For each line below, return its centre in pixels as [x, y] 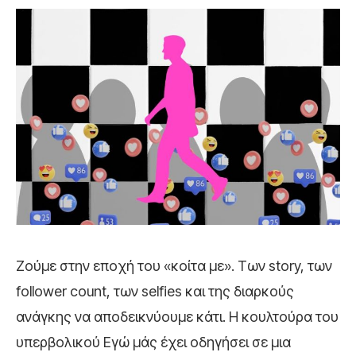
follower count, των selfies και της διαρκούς [155, 292]
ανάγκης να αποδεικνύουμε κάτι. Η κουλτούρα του [177, 317]
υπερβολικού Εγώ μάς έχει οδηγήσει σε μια [153, 342]
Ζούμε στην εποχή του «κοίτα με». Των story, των [174, 266]
